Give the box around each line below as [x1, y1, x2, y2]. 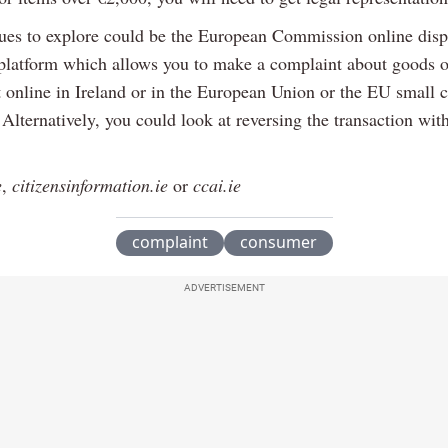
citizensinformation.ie [12, 173, 168, 198]
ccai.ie [193, 173, 241, 198]
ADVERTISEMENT [183, 282, 265, 294]
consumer [239, 231, 317, 254]
